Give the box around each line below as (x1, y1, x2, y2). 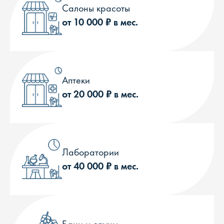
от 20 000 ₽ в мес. (62, 87, 138, 100)
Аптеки (62, 73, 90, 86)
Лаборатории (62, 145, 119, 158)
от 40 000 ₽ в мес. (62, 159, 138, 172)
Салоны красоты (62, 1, 130, 14)
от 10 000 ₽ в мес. (62, 15, 138, 28)
